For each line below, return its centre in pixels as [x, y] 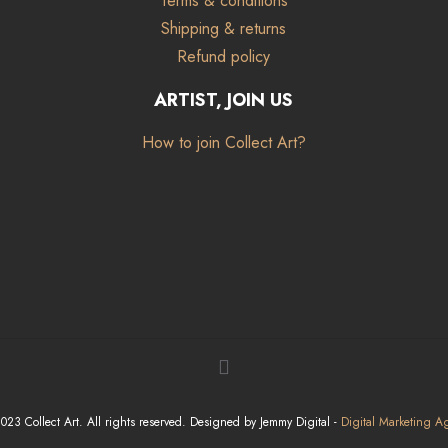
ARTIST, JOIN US [224, 100]
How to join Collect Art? [223, 143]
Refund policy [224, 57]
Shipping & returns [224, 29]
